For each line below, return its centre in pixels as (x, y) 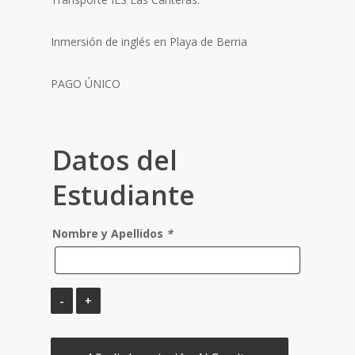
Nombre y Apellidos (109, 233)
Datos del (115, 160)
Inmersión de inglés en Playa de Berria (149, 42)
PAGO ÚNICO (86, 84)
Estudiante (124, 195)
